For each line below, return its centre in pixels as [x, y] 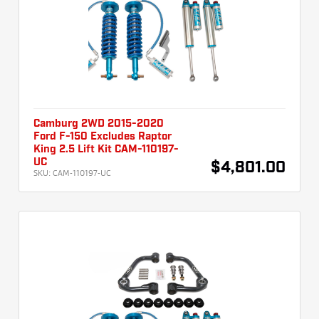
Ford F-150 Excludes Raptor [103, 137]
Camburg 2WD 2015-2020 [99, 124]
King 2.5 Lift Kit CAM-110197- [106, 150]
